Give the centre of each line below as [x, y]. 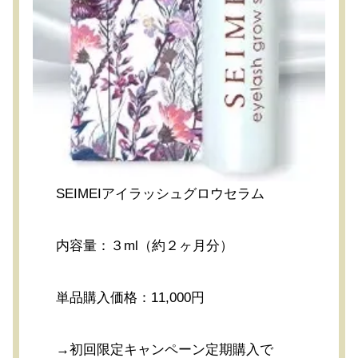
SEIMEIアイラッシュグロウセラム [161, 194]
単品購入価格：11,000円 [131, 298]
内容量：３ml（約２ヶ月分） [145, 246]
